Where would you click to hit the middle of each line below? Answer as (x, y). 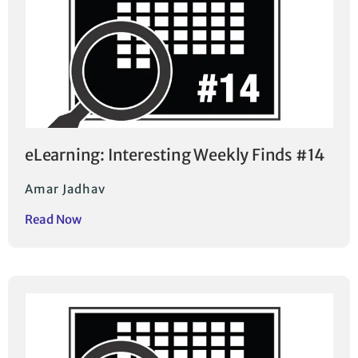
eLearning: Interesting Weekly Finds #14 (175, 155)
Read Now (53, 220)
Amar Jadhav (65, 189)
